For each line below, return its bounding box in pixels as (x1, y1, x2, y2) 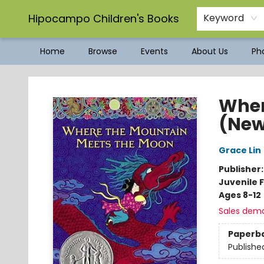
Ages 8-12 (218, 189, 261, 201)
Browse (88, 45, 117, 57)
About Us (192, 45, 228, 57)
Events (141, 45, 168, 57)
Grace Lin (218, 144, 261, 156)
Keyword (203, 11, 244, 25)
